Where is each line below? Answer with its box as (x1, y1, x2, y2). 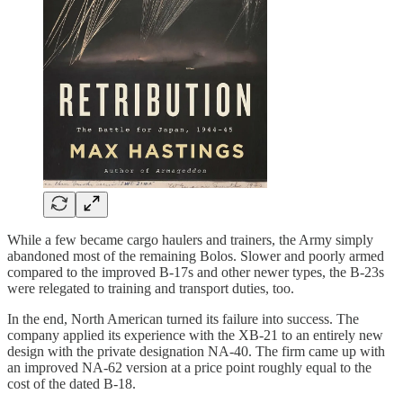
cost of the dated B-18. (7, 375, 136, 391)
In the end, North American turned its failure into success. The (7, 310, 359, 327)
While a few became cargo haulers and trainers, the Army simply (7, 231, 373, 247)
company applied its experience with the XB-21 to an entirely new (7, 327, 383, 343)
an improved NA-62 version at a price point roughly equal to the (7, 359, 372, 375)
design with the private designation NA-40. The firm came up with (7, 343, 385, 359)
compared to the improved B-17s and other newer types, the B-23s (7, 264, 384, 280)
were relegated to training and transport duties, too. (7, 280, 294, 296)
